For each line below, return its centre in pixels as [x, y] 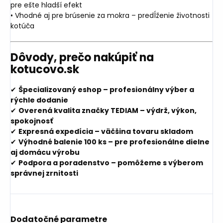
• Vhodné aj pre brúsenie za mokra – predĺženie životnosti [110, 16]
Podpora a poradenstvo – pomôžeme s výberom [111, 163]
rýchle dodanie [39, 100]
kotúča [22, 26]
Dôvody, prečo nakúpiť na [82, 57]
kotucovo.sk [45, 69]
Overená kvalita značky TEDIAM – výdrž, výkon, [108, 110]
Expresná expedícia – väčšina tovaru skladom [106, 131]
